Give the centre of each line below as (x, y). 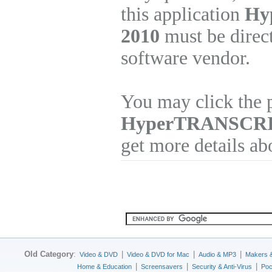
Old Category (49, 254)
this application (183, 14)
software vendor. (185, 58)
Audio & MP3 (217, 254)
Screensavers (162, 267)
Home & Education (104, 267)
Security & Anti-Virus (222, 267)
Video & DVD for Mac (158, 254)
